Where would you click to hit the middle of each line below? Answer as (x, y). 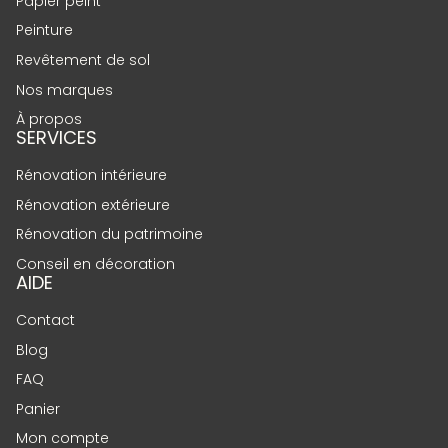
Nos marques (64, 89)
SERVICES (56, 138)
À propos (49, 119)
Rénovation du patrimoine (109, 234)
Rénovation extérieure (93, 204)
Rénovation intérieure (91, 175)
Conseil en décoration (95, 264)
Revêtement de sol (83, 60)
